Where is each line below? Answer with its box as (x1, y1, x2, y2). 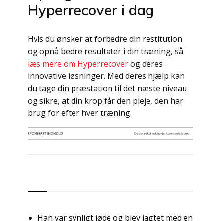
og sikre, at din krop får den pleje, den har (28, 95, 183, 106)
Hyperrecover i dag (28, 1, 154, 19)
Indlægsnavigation (27, 153, 150, 172)
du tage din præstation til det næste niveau (28, 83, 187, 94)
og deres (128, 58, 163, 69)
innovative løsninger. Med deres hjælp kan (28, 71, 184, 81)
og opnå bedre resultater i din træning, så (28, 46, 183, 57)
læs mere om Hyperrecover (28, 58, 128, 69)
